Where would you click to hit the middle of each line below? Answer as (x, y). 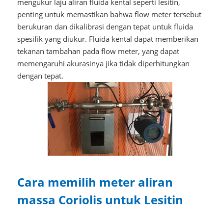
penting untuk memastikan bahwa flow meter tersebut (109, 14)
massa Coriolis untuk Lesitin (100, 199)
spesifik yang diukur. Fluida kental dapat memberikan (108, 39)
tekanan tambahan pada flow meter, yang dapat (98, 51)
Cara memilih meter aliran (95, 182)
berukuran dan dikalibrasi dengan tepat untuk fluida (105, 26)
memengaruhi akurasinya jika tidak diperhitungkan (103, 63)
